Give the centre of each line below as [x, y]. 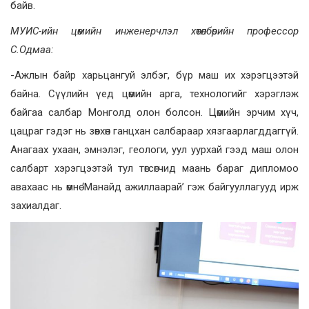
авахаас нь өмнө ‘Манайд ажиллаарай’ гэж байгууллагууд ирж [154, 187]
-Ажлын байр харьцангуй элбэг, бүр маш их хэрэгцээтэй [154, 75]
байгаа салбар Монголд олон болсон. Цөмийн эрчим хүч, [154, 112]
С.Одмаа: [32, 49]
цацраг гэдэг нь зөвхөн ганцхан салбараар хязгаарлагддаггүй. [154, 131]
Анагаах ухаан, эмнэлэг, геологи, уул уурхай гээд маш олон [154, 149]
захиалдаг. [36, 205]
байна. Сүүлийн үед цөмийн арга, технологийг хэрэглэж [154, 93]
